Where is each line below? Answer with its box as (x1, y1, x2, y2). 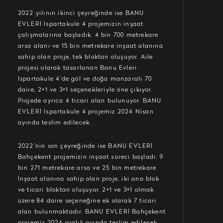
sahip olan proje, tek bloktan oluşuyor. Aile (17, 54, 153, 60)
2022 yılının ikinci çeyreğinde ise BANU (17, 10, 144, 16)
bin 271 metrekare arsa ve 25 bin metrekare (17, 165, 157, 171)
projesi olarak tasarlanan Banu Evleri (17, 65, 137, 71)
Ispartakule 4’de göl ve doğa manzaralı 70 (17, 76, 152, 82)
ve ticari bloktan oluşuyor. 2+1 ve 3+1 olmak (17, 187, 154, 193)
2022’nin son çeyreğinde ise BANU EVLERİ (17, 143, 153, 149)
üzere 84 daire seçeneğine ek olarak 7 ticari (17, 198, 157, 204)
